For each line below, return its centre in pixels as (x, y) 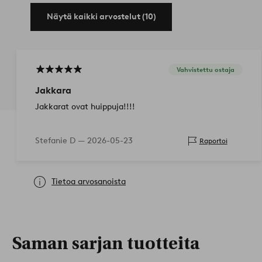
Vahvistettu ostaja (205, 70)
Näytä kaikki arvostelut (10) (101, 16)
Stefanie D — (61, 140)
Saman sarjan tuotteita (106, 243)
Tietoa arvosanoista (89, 181)
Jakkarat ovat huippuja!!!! (85, 106)
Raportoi (213, 141)
